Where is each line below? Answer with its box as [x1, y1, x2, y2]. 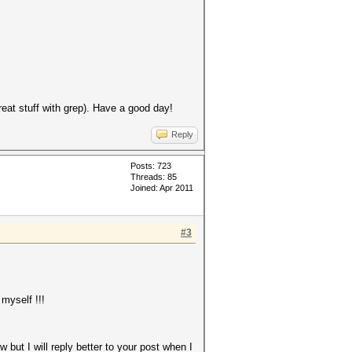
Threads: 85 [130, 172, 177, 181]
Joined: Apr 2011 [130, 183, 193, 192]
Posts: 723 [130, 161, 171, 170]
